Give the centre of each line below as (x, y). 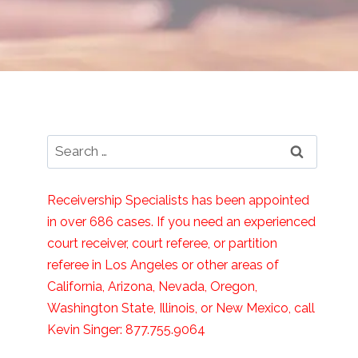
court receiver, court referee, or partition (163, 243)
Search (68, 144)
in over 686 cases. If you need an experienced (182, 221)
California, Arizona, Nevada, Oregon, (153, 286)
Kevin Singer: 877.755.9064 (127, 329)
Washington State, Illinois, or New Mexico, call (181, 308)
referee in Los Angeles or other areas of (163, 265)
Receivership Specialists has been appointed (179, 200)
